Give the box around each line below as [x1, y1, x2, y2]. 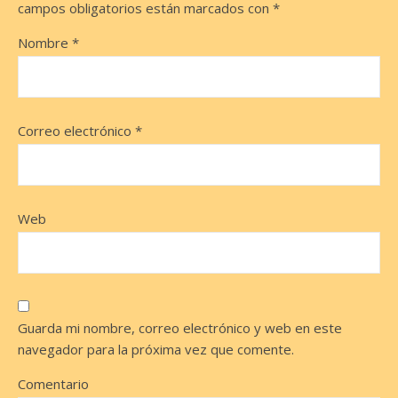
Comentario [18, 375, 89, 393]
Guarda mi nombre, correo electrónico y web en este [18, 319, 342, 337]
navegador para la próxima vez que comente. [18, 340, 294, 358]
